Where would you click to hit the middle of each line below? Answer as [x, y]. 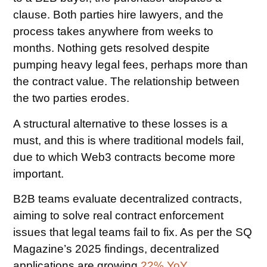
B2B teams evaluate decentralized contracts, [128, 199]
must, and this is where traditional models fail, [129, 140]
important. [39, 173]
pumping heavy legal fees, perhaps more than [131, 65]
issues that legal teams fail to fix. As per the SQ [133, 232]
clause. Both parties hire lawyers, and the [119, 15]
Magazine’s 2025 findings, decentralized [117, 249]
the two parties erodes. [72, 98]
